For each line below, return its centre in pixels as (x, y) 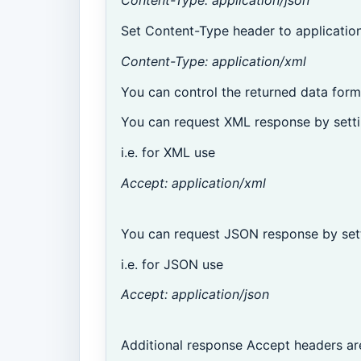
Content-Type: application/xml (214, 61)
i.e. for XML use (168, 153)
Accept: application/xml (194, 183)
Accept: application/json (195, 295)
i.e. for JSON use (172, 264)
